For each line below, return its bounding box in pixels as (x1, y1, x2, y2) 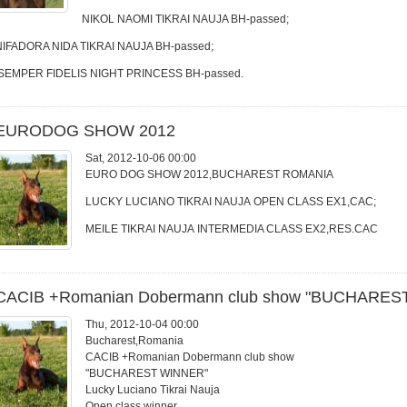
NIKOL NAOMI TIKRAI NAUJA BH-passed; (82, 13, 289, 25)
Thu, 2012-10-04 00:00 (85, 318, 199, 331)
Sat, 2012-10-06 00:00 (85, 152, 196, 164)
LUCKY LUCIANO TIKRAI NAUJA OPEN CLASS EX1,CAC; (85, 195, 376, 208)
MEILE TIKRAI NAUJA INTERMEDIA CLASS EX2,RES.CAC (85, 223, 378, 235)
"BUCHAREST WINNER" (85, 367, 208, 380)
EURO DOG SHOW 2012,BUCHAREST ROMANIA (85, 168, 333, 181)
